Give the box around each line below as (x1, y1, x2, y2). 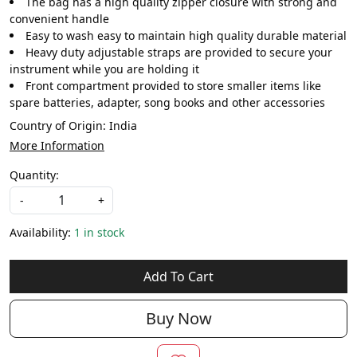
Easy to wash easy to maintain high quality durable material (25, 27, 347, 43)
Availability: (10, 224, 71, 240)
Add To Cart (143, 267, 214, 285)
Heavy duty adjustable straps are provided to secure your (25, 44, 332, 60)
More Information (10, 137, 104, 153)
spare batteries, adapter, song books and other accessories (10, 94, 325, 110)
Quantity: (10, 167, 59, 182)
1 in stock (74, 224, 124, 240)
